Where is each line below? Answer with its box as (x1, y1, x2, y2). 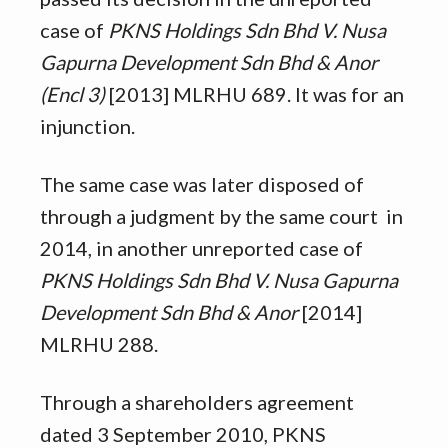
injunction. (40, 114, 135, 139)
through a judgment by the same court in (40, 204, 403, 229)
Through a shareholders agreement (40, 390, 354, 415)
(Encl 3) (40, 82, 105, 107)
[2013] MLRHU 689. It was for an (105, 82, 404, 107)
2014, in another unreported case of (40, 236, 363, 261)
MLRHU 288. (40, 332, 158, 357)
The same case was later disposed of (40, 172, 364, 197)
